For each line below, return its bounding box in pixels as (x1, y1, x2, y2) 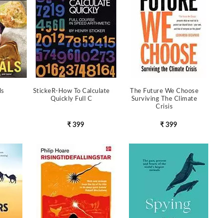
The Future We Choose (130, 88, 199, 94)
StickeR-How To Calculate (33, 88, 110, 94)
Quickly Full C (51, 96, 92, 102)
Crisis (156, 104, 173, 110)
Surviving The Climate (131, 96, 198, 102)
